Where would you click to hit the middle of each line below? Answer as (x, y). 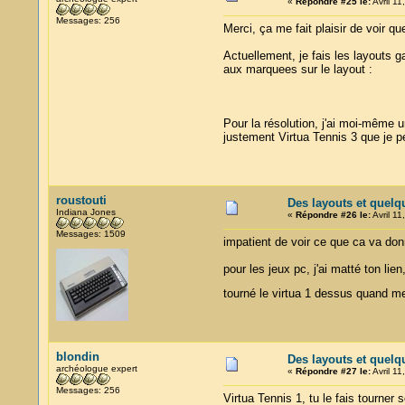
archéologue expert (96, 368)
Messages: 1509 (90, 234)
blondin (77, 357)
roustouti (81, 200)
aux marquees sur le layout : (297, 69)
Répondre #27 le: (333, 371)
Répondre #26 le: (333, 215)
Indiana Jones (85, 212)
